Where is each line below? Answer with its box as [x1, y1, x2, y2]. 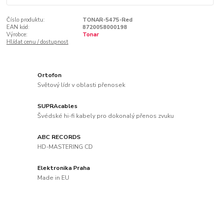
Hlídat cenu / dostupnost [6, 38, 69, 46]
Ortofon [37, 71, 62, 80]
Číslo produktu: [6, 16, 45, 24]
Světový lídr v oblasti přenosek [37, 81, 126, 89]
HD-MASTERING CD [37, 142, 93, 151]
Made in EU [37, 173, 70, 182]
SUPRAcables [37, 102, 78, 110]
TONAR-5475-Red [82, 16, 133, 24]
